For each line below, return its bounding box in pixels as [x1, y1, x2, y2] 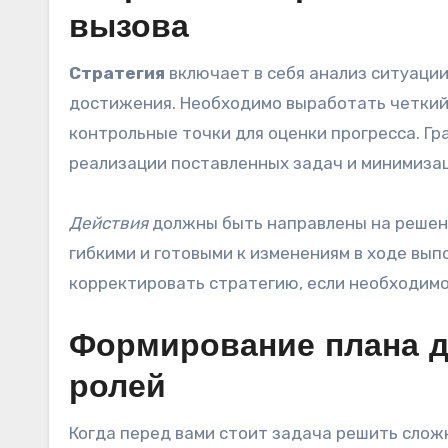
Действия [69, 213, 148, 233]
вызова [69, 13, 189, 45]
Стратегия [69, 63, 165, 83]
